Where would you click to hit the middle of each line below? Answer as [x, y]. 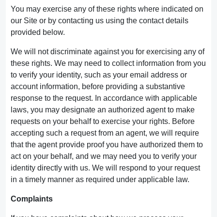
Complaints [32, 199]
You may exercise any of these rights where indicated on [107, 9]
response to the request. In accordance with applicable [104, 98]
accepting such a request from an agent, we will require [105, 133]
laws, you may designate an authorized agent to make [103, 110]
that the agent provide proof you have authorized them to [107, 145]
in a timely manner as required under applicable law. [100, 179]
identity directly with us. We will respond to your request [105, 168]
